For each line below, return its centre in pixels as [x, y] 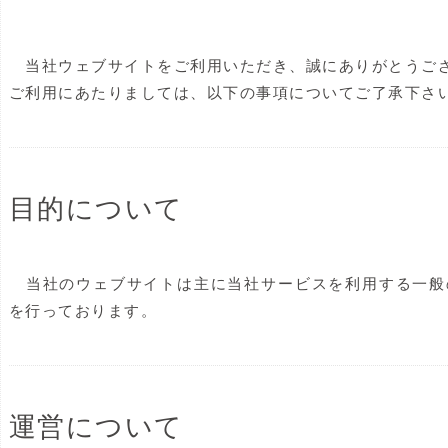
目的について [96, 209]
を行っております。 [83, 311]
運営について [96, 427]
